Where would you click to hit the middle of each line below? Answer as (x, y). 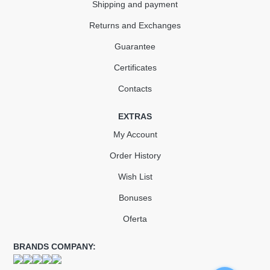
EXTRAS (135, 116)
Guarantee (135, 46)
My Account (135, 134)
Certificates (135, 67)
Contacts (135, 89)
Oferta (135, 219)
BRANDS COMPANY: (55, 246)
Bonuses (135, 198)
